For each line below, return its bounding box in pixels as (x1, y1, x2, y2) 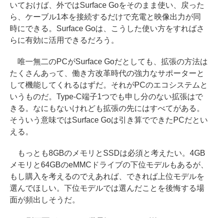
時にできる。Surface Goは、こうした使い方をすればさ (10, 24, 204, 33)
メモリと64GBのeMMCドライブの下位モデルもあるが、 (10, 161, 208, 169)
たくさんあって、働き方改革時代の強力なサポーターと (10, 69, 204, 78)
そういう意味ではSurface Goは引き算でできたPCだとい (10, 116, 208, 125)
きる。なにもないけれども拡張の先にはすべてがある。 (10, 104, 204, 113)
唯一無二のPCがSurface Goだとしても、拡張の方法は (10, 57, 208, 66)
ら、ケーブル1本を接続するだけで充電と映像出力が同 (10, 13, 201, 21)
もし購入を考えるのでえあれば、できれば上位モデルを (10, 172, 204, 181)
